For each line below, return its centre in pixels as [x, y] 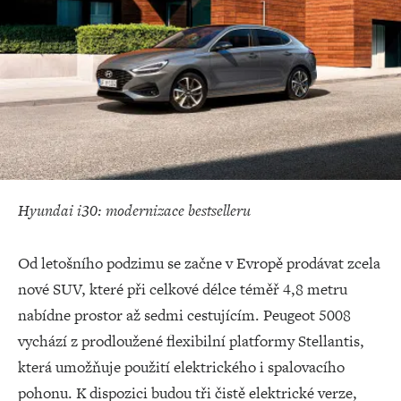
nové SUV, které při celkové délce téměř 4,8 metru [183, 289]
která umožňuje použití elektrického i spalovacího [181, 367]
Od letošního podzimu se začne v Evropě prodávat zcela [199, 263]
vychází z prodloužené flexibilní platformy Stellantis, [191, 341]
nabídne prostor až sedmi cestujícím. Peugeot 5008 [184, 315]
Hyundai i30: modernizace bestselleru [134, 210]
